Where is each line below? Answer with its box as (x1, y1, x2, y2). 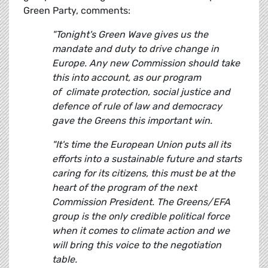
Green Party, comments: (23, 5, 130, 17)
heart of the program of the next (52, 182, 197, 194)
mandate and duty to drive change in (52, 43, 219, 55)
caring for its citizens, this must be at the (52, 167, 235, 179)
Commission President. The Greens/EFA (52, 196, 230, 208)
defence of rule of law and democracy (52, 100, 222, 112)
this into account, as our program (52, 72, 201, 84)
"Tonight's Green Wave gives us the (52, 29, 208, 41)
